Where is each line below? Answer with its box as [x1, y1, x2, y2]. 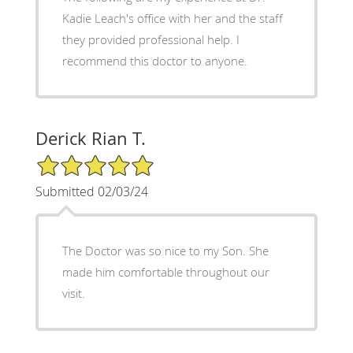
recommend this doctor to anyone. [61, 52, 247, 69]
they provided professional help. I [61, 31, 240, 47]
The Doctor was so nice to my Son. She [61, 242, 269, 258]
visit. [61, 284, 85, 301]
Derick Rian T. [35, 126, 146, 150]
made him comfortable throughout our [61, 263, 269, 280]
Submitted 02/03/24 [35, 182, 148, 200]
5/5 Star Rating [35, 152, 113, 168]
